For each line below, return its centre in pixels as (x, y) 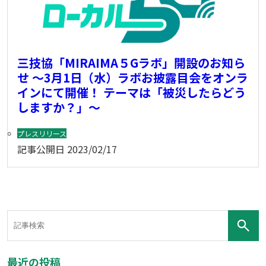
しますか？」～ (59, 107)
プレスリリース (42, 133)
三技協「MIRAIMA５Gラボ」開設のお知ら (131, 62)
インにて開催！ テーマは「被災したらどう (132, 92)
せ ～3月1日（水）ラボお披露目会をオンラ (133, 77)
